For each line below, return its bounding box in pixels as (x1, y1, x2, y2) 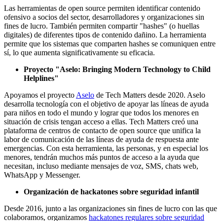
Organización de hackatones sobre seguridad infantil (24, 187, 199, 196)
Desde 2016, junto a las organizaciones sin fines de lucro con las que (4, 204, 217, 213)
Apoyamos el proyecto (4, 91, 76, 99)
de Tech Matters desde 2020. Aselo (94, 91, 205, 99)
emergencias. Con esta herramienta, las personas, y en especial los (4, 144, 208, 152)
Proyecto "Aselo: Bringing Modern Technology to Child (24, 65, 211, 74)
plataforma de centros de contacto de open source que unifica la (4, 126, 201, 135)
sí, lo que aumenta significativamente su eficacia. (4, 48, 155, 57)
